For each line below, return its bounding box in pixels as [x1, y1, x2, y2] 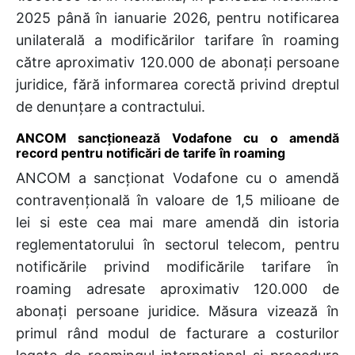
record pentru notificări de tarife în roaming [16, 144, 285, 161]
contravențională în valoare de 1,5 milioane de [16, 191, 339, 208]
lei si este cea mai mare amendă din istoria [16, 213, 339, 231]
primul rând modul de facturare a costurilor [16, 324, 339, 342]
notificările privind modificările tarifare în [16, 258, 339, 275]
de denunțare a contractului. [16, 97, 205, 115]
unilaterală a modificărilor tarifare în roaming [16, 31, 339, 48]
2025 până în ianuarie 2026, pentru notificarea [16, 9, 339, 26]
